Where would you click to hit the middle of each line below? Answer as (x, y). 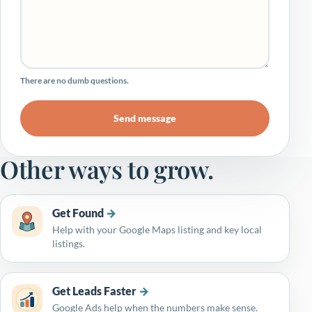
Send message (145, 118)
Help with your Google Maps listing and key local (157, 229)
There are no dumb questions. (75, 80)
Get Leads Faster (94, 290)
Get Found (78, 212)
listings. (69, 243)
